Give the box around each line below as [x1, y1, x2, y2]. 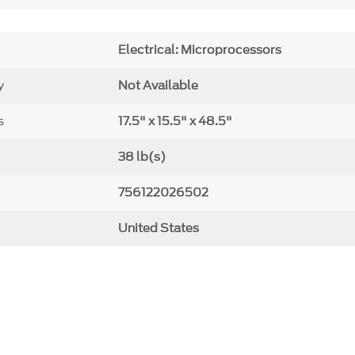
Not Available [118, 77, 199, 95]
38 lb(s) [118, 148, 166, 166]
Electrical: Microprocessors [118, 41, 282, 59]
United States [118, 219, 200, 238]
